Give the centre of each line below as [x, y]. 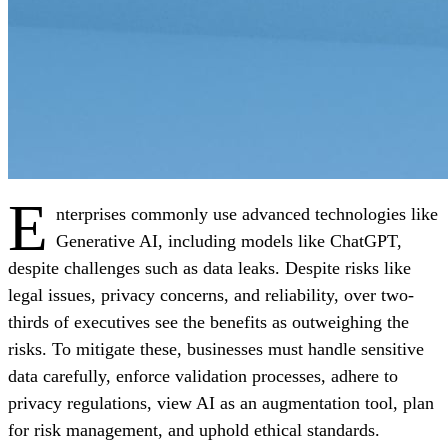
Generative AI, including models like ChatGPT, [228, 240]
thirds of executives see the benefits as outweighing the [208, 321]
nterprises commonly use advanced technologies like [246, 213]
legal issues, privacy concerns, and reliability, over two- [211, 294]
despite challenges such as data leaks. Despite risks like [209, 267]
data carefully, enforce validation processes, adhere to [203, 375]
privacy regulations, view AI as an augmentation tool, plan [221, 402]
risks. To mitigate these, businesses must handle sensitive [216, 348]
